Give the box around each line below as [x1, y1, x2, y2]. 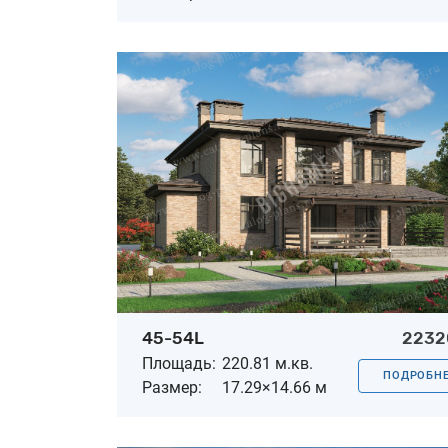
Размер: [142, 377, 202, 397]
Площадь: [142, 353, 216, 373]
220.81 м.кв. [222, 353, 313, 373]
